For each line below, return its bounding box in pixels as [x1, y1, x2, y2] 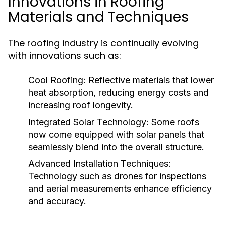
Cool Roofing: [28, 75, 86, 85]
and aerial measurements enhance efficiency [28, 183, 212, 194]
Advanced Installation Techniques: [28, 158, 171, 169]
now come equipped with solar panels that [28, 129, 204, 140]
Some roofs [149, 117, 199, 127]
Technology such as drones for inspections [28, 171, 206, 181]
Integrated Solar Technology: [28, 117, 149, 127]
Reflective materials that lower [86, 75, 214, 85]
